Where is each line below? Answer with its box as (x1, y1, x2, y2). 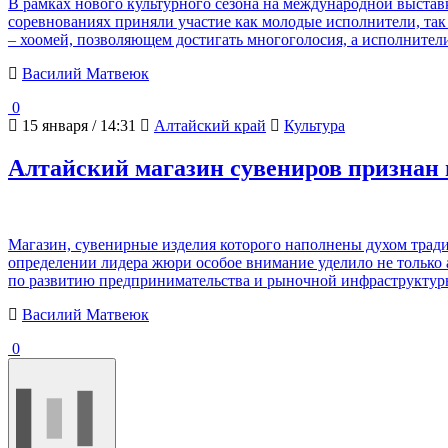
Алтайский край (154, 117, 266, 135)
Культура (284, 117, 345, 135)
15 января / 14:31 (18, 117, 136, 135)
